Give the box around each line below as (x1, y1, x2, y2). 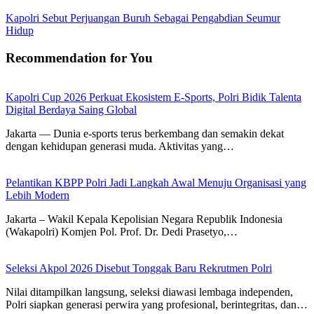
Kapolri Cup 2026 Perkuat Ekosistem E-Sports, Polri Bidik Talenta (6, 91, 301, 104)
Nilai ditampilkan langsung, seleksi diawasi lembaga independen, (6, 286, 293, 299)
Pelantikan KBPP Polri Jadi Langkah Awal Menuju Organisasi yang (6, 177, 306, 189)
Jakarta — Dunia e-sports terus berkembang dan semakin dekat (6, 128, 284, 140)
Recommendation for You (6, 50, 153, 65)
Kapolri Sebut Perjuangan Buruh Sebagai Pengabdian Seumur (6, 11, 280, 24)
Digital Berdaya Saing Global (6, 104, 137, 116)
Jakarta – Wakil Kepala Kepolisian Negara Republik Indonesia (6, 213, 282, 226)
